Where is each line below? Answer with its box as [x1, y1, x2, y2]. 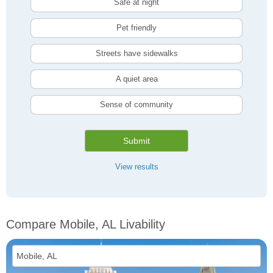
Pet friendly [116, 23, 157, 33]
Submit [123, 136, 150, 146]
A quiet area [115, 74, 158, 84]
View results [115, 162, 158, 172]
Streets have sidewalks [95, 49, 178, 58]
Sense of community [100, 100, 173, 110]
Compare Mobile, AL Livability [6, 218, 165, 232]
